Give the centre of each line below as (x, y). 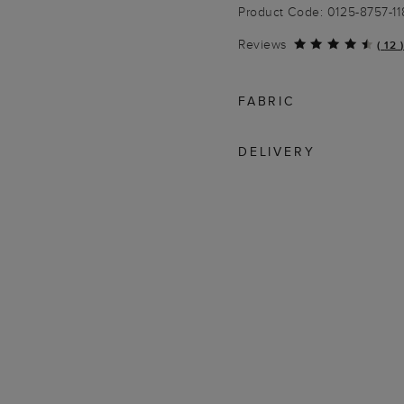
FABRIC (266, 101)
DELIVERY (277, 151)
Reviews (262, 44)
